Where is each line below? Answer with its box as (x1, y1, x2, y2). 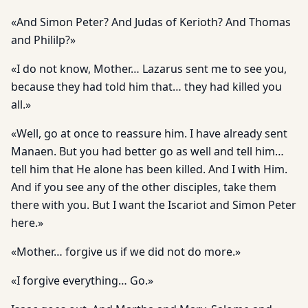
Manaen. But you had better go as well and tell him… (11, 144, 284, 159)
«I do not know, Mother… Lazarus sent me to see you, (11, 61, 287, 76)
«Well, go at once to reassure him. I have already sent (11, 126, 287, 141)
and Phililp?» (11, 32, 76, 47)
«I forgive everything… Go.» (11, 273, 153, 288)
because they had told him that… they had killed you (11, 79, 282, 94)
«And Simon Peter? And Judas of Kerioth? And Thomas (11, 14, 291, 30)
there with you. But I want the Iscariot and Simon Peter (11, 197, 296, 212)
